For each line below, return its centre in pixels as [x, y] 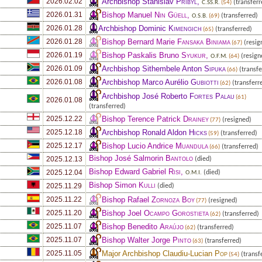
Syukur [194, 55]
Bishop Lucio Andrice [139, 146]
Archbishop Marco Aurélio [146, 82]
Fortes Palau [212, 96]
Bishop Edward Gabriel [129, 171]
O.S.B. [200, 16]
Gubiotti [205, 82]
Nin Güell [171, 15]
